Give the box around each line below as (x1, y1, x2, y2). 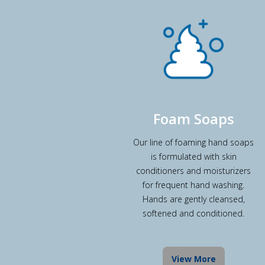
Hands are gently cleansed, (142, 193, 245, 205)
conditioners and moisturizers (136, 164, 251, 176)
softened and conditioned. (143, 207, 244, 219)
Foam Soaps (153, 108, 234, 128)
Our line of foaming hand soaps (133, 136, 254, 148)
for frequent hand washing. (143, 179, 244, 190)
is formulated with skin (150, 150, 237, 162)
